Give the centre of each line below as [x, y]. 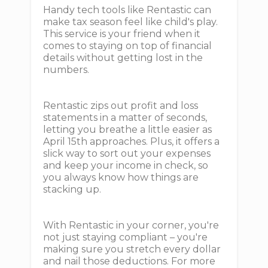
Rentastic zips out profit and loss [121, 106]
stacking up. [72, 189]
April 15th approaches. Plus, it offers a [132, 141]
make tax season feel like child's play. [131, 22]
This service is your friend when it [122, 34]
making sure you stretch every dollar [132, 249]
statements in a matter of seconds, [125, 118]
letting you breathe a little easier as [128, 130]
